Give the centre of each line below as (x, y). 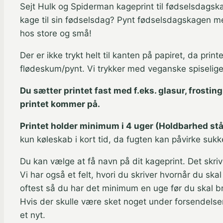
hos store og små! (56, 33)
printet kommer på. (60, 104)
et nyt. (34, 215)
